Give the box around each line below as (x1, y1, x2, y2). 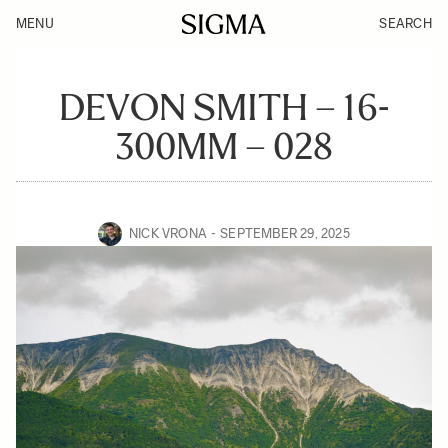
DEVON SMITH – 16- (59, 86, 389, 129)
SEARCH (379, 16, 432, 31)
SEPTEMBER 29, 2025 (220, 226, 350, 241)
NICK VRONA (129, 226, 208, 241)
